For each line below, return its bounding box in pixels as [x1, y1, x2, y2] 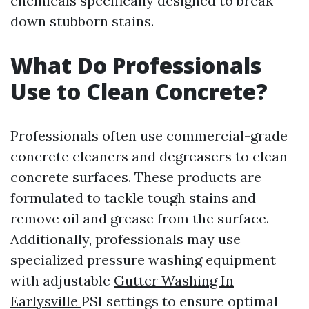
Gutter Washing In [114, 272, 234, 289]
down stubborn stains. [10, 12, 154, 30]
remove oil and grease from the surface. [10, 210, 269, 227]
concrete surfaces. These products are [10, 168, 261, 186]
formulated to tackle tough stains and [10, 189, 256, 206]
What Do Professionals [10, 50, 261, 80]
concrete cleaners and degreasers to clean [10, 148, 288, 165]
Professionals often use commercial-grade [10, 127, 288, 144]
